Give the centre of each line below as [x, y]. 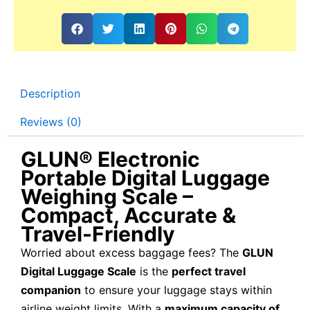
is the [154, 271]
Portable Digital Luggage [145, 177]
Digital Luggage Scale [79, 271]
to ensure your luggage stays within [176, 290]
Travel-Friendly [98, 234]
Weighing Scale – [107, 196]
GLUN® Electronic [110, 159]
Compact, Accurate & [128, 215]
